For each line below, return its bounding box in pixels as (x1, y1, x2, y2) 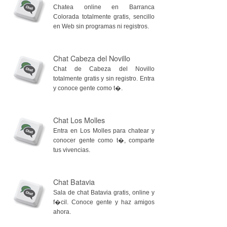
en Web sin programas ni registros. (53, 23, 149, 29)
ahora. (53, 208, 71, 215)
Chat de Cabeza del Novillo (53, 65, 155, 72)
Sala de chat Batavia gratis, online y (53, 189, 155, 196)
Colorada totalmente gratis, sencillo (53, 13, 155, 20)
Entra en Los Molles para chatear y (53, 127, 155, 134)
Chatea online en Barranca (53, 4, 155, 10)
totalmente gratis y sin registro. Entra (53, 75, 155, 82)
